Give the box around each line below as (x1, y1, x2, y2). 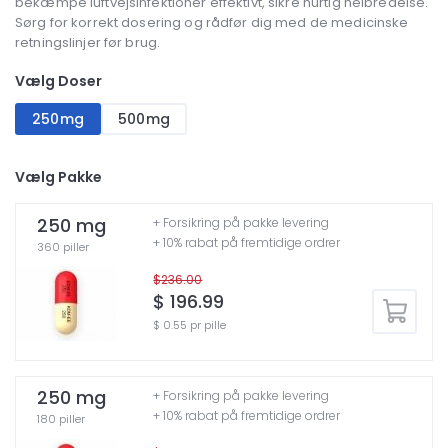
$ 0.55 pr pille (153, 317, 227, 333)
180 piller (37, 411, 85, 428)
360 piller (37, 238, 89, 255)
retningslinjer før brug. (15, 33, 161, 53)
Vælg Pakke (15, 166, 102, 187)
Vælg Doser (15, 71, 102, 92)
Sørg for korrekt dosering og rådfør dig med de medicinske (15, 13, 409, 33)
